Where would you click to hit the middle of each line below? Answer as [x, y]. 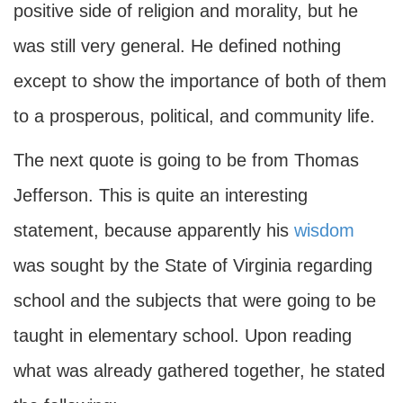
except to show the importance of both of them [200, 81]
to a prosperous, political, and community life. [194, 116]
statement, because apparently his [154, 230]
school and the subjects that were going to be [195, 300]
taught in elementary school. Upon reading [183, 336]
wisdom [324, 230]
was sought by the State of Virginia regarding [193, 265]
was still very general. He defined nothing [177, 46]
